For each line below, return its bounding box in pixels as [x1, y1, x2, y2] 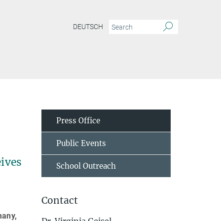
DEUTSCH [73, 23, 103, 31]
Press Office [56, 116, 100, 125]
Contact [41, 194, 78, 206]
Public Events [56, 139, 106, 148]
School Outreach [56, 161, 116, 171]
